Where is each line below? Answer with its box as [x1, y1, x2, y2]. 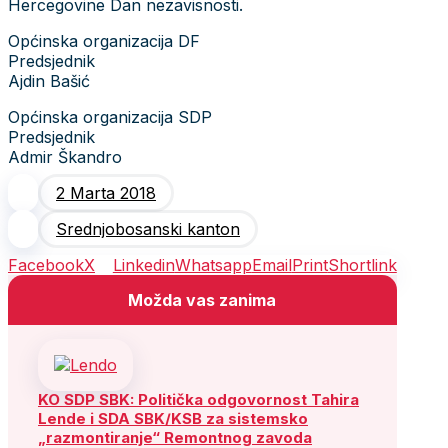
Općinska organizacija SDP [8, 106, 212, 127]
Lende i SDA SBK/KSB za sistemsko [38, 408, 308, 428]
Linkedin [112, 254, 175, 275]
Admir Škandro [8, 146, 122, 167]
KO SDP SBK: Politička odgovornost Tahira [38, 389, 359, 409]
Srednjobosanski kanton [56, 218, 240, 239]
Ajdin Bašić [8, 70, 90, 91]
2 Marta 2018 [56, 182, 156, 203]
